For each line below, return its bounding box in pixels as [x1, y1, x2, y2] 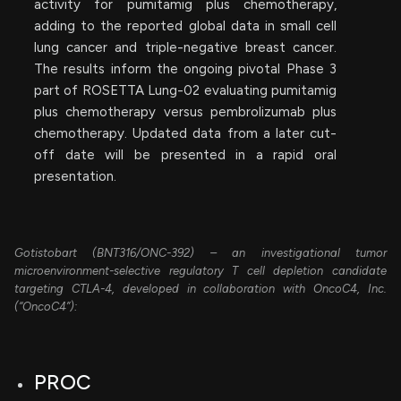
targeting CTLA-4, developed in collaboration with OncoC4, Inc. [14, 281, 387, 295]
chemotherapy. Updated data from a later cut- [34, 124, 337, 141]
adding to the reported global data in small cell [34, 17, 337, 34]
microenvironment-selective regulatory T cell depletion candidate [14, 263, 387, 277]
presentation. [34, 167, 116, 184]
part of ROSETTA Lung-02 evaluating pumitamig [34, 81, 337, 98]
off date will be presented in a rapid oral [34, 146, 337, 163]
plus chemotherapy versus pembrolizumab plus [34, 103, 337, 120]
